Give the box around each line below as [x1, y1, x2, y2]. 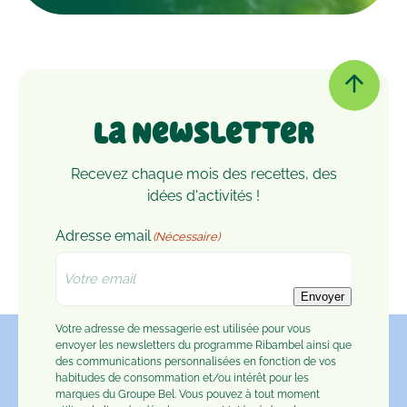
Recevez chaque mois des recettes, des [70, 164, 337, 183]
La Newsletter [93, 115, 314, 152]
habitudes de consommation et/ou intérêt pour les [55, 371, 309, 384]
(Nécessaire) [153, 229, 220, 243]
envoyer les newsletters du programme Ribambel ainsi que [55, 338, 352, 352]
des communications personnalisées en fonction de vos [55, 354, 336, 368]
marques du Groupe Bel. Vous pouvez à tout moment [55, 387, 320, 401]
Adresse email [55, 226, 151, 244]
